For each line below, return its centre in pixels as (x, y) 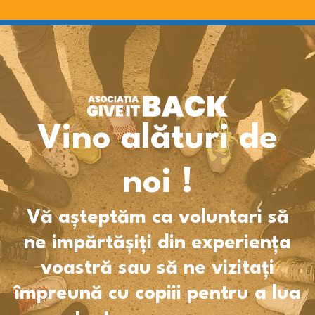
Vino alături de (157, 139)
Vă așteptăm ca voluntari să (157, 218)
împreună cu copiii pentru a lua (157, 294)
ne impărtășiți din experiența (157, 244)
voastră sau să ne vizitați (157, 269)
